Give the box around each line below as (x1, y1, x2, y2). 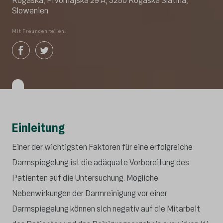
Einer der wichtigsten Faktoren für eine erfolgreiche (12, 142, 193, 153)
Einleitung (12, 121, 65, 136)
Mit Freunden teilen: (12, 28, 66, 35)
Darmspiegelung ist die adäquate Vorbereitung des (12, 157, 189, 168)
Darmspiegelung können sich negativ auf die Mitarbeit (12, 204, 200, 215)
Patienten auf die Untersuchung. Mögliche (12, 173, 158, 184)
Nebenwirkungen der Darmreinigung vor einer (12, 188, 167, 199)
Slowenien (12, 5, 48, 16)
